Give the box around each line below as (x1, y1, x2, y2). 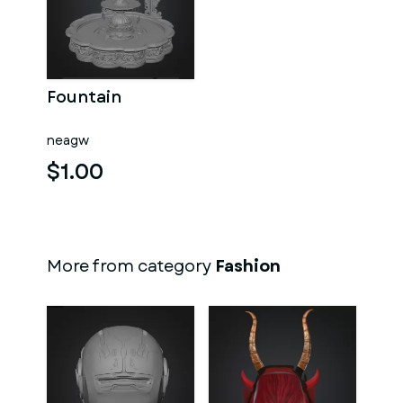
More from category (47, 255, 215, 278)
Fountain (47, 85, 121, 109)
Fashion (215, 255, 281, 278)
